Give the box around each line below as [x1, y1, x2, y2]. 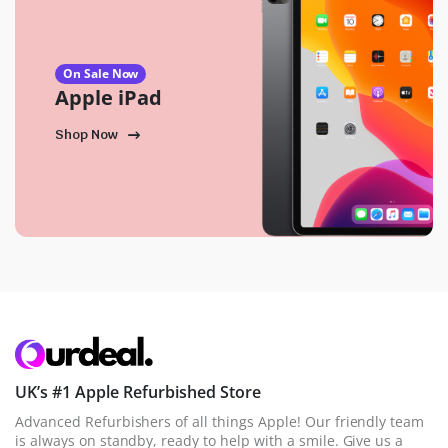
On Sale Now [62, 65, 139, 82]
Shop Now [55, 126, 118, 144]
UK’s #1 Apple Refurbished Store [15, 380, 261, 403]
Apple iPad [55, 84, 162, 111]
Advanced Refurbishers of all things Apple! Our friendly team [15, 411, 425, 431]
